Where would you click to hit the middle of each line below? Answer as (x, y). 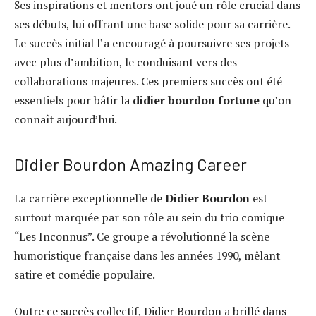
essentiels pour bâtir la (73, 101)
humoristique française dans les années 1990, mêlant (147, 256)
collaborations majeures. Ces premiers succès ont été (148, 81)
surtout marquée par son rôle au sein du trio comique (149, 218)
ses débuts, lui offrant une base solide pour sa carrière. (152, 24)
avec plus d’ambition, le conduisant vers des (126, 62)
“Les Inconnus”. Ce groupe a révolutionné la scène (142, 237)
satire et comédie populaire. (85, 275)
